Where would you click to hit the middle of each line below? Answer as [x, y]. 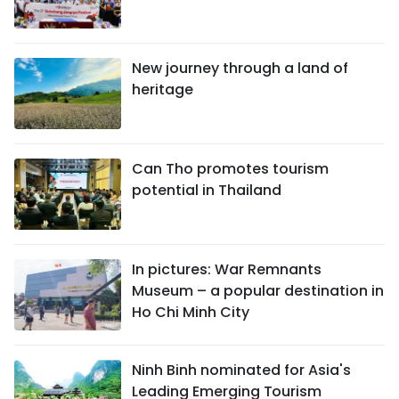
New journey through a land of [240, 68]
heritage [163, 90]
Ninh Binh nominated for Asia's [241, 370]
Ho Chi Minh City [191, 312]
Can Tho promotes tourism [230, 169]
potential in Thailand [207, 190]
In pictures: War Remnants [227, 269]
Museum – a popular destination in [258, 291]
